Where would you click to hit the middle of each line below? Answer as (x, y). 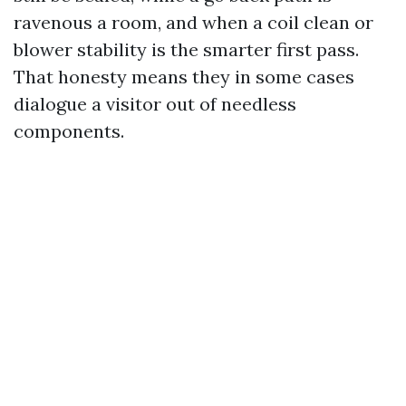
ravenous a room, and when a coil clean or (193, 22)
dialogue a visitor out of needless (155, 104)
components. (69, 131)
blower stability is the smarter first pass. (186, 49)
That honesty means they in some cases (184, 77)
